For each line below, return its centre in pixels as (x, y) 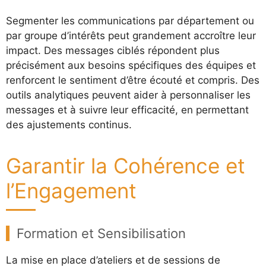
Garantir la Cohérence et (126, 165)
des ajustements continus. (69, 124)
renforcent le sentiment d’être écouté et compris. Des (133, 80)
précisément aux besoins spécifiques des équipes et (131, 65)
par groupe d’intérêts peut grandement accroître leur (131, 35)
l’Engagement (71, 190)
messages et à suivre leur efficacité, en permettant (127, 110)
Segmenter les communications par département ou (130, 20)
